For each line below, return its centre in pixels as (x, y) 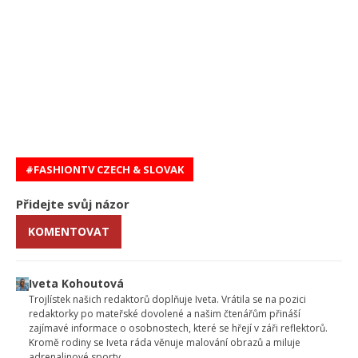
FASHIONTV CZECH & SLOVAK (109, 169)
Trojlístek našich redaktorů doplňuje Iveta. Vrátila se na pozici (168, 299)
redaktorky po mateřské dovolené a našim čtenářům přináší (165, 313)
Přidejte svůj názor (73, 203)
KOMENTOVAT (69, 231)
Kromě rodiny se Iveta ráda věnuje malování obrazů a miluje (165, 342)
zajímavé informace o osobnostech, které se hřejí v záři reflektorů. (179, 328)
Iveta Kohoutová (77, 283)
